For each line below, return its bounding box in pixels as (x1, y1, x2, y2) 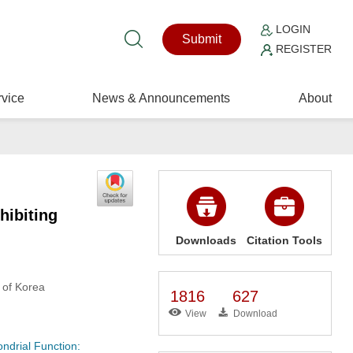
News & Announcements (92, 91, 231, 105)
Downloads (176, 234, 237, 247)
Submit (182, 32, 222, 46)
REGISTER (273, 43, 333, 55)
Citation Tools (246, 234, 322, 247)
